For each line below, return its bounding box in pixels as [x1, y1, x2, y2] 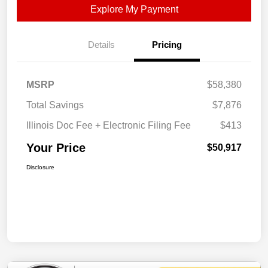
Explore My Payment [90, 4, 178, 15]
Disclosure [26, 164, 54, 171]
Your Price [26, 141, 86, 155]
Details [87, 39, 115, 50]
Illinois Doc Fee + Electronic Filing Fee [26, 120, 191, 131]
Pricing [152, 39, 182, 50]
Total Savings [26, 100, 84, 111]
